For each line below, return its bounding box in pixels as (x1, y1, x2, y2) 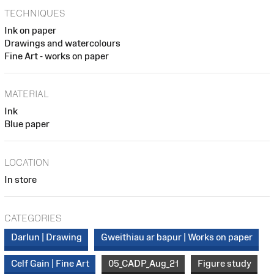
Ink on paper (4, 24, 56, 35)
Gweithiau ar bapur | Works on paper (100, 232, 253, 243)
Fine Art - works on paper (4, 50, 109, 61)
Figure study (197, 258, 251, 269)
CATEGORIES (4, 212, 61, 223)
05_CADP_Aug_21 (108, 258, 179, 269)
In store (4, 174, 37, 185)
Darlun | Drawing (10, 232, 82, 243)
